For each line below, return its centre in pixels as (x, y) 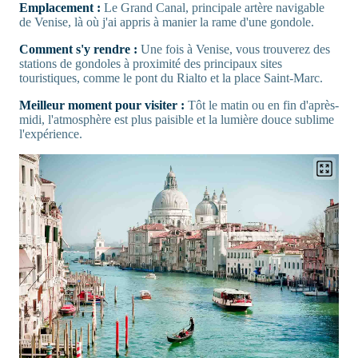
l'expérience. (51, 133)
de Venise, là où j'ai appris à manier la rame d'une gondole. (167, 22)
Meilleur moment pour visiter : (102, 105)
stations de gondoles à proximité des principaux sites (151, 63)
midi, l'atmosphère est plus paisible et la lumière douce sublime (177, 119)
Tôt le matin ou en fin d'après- (262, 105)
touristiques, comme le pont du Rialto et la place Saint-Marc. (171, 78)
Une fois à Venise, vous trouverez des (234, 49)
